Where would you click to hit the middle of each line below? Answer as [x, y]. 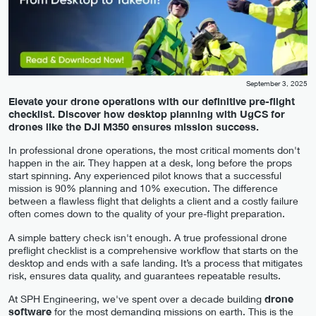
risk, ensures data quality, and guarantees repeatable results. [145, 275]
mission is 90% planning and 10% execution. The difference [143, 188]
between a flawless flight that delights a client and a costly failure [153, 201]
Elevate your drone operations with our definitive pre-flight [152, 101]
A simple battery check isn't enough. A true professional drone [148, 237]
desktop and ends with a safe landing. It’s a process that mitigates [156, 262]
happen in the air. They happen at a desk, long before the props [150, 163]
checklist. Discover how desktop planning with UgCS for [147, 114]
